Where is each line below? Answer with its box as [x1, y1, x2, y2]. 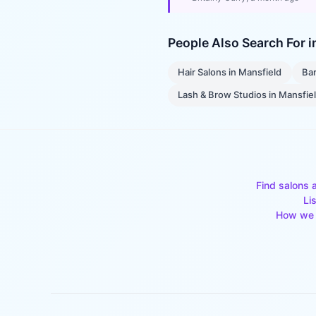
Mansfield [238, 66, 282, 78]
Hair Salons [178, 66, 227, 78]
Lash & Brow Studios [178, 89, 267, 101]
